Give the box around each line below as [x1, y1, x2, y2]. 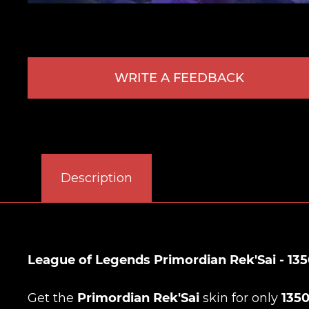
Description [60, 170, 132, 186]
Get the [28, 290, 77, 306]
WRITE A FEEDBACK [114, 70, 244, 86]
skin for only [199, 290, 281, 306]
